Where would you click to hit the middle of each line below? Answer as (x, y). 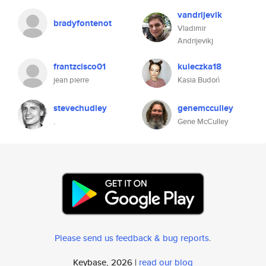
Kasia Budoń (199, 80)
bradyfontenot (83, 23)
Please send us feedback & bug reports (132, 238)
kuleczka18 (199, 66)
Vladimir (192, 28)
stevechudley (80, 108)
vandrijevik (200, 15)
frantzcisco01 (80, 66)
